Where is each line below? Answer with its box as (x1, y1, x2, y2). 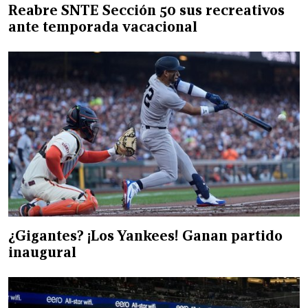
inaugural (8, 243, 76, 261)
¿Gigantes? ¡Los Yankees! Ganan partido (8, 226, 283, 245)
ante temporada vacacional (8, 17, 197, 36)
